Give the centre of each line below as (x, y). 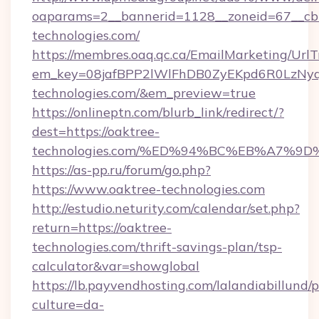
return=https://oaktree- (102, 228)
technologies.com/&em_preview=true (144, 93)
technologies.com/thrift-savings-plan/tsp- (157, 247)
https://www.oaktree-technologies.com (148, 189)
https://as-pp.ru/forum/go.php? (121, 170)
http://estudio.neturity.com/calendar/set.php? (166, 208)
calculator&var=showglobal (116, 266)
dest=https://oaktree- (96, 131)
